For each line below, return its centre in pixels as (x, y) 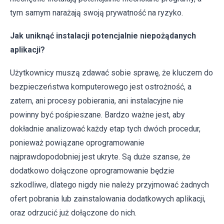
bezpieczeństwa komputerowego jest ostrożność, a (101, 87)
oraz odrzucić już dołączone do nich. (73, 213)
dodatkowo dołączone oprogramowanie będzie (92, 171)
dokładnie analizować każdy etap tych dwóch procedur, (105, 129)
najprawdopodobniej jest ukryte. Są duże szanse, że (100, 157)
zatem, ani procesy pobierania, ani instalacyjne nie (97, 101)
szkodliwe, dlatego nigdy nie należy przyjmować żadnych (109, 185)
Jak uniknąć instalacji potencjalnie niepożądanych (103, 36)
